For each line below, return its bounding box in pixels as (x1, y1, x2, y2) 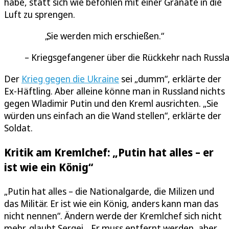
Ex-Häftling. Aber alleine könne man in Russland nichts (4, 84, 225, 97)
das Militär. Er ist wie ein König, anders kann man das (4, 197, 218, 210)
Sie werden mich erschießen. (47, 29, 161, 42)
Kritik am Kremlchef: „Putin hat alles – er (4, 144, 214, 159)
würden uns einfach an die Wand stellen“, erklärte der (4, 109, 221, 122)
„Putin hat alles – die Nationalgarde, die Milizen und (4, 185, 214, 197)
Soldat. (4, 121, 33, 134)
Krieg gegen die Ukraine (21, 72, 119, 85)
